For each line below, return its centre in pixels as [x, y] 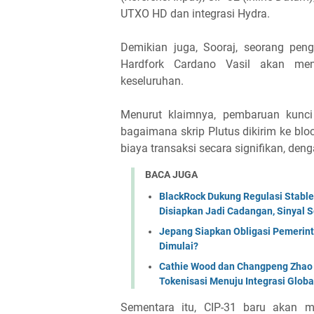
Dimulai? [179, 246]
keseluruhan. [152, 81]
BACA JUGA [171, 175]
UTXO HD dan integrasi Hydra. [195, 14]
